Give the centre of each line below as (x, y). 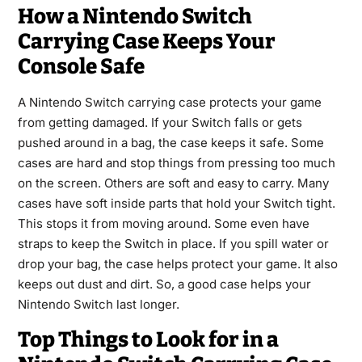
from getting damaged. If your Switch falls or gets (160, 122)
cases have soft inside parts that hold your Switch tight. (176, 203)
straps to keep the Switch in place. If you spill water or (173, 243)
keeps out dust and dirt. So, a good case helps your (164, 284)
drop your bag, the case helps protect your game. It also (177, 263)
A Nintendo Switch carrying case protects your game (169, 102)
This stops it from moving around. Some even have (163, 223)
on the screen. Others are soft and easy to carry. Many (173, 183)
